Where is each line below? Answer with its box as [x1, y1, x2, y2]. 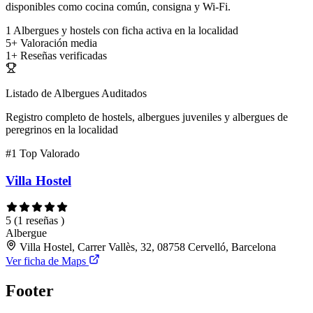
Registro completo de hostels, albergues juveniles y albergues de [6, 111, 288, 124]
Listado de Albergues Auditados [6, 87, 147, 100]
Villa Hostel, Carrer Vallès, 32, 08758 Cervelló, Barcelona [20, 240, 276, 253]
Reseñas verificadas [20, 50, 107, 62]
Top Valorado [20, 147, 80, 160]
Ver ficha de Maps [6, 254, 89, 267]
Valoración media [20, 37, 97, 50]
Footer [6, 281, 54, 300]
